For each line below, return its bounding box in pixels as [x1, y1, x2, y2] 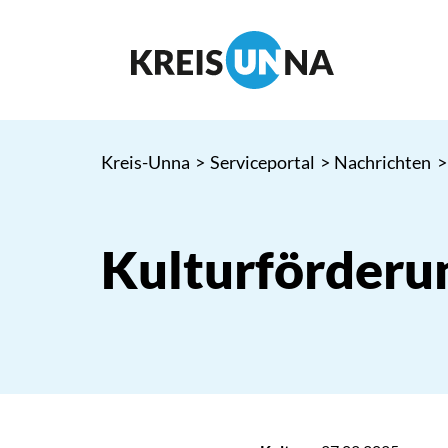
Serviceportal [209, 151, 315, 173]
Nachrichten [334, 151, 432, 173]
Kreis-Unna [100, 151, 190, 173]
